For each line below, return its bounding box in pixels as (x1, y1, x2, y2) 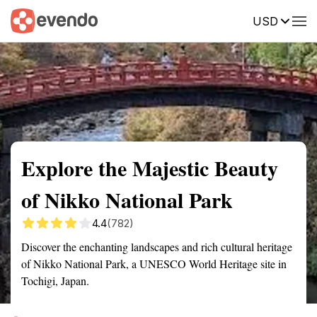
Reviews (272, 13, 312, 26)
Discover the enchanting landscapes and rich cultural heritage (21, 239, 292, 254)
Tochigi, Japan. (21, 273, 89, 288)
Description (198, 13, 251, 26)
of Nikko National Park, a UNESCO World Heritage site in (21, 256, 287, 271)
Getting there (116, 13, 177, 26)
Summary (11, 13, 53, 26)
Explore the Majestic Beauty (21, 152, 278, 183)
